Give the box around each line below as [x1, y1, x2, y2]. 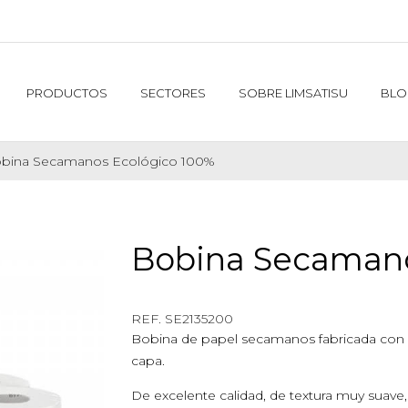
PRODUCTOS [25, 86, 107, 100]
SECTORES [139, 86, 206, 100]
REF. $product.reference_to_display [131, 291, 357, 307]
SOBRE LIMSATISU [238, 86, 348, 100]
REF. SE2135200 [131, 311, 233, 327]
